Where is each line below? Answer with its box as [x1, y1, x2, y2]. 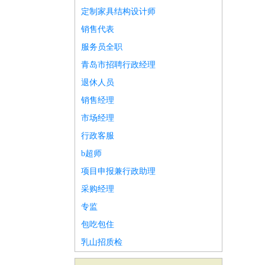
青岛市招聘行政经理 [81, 60, 156, 69]
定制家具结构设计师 [81, 7, 156, 16]
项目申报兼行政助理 [81, 167, 156, 176]
